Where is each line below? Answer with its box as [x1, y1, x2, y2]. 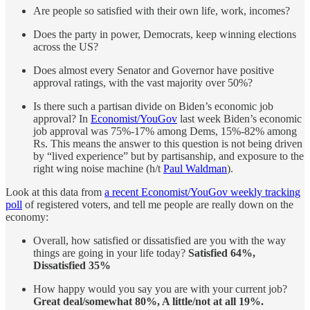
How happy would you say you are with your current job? [33, 282, 287, 295]
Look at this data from [6, 185, 104, 198]
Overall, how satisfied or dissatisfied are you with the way [33, 234, 286, 246]
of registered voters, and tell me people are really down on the [22, 198, 293, 210]
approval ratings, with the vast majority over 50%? [33, 76, 253, 89]
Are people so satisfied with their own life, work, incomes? [33, 4, 290, 17]
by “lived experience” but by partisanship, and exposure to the [33, 149, 304, 162]
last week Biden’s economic [177, 112, 302, 125]
